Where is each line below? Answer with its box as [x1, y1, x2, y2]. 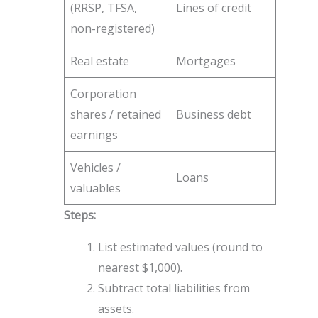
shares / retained [70, 106, 161, 123]
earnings [70, 127, 118, 143]
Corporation [70, 86, 136, 102]
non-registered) [70, 21, 155, 37]
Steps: [63, 207, 96, 224]
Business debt [175, 106, 251, 123]
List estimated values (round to [97, 239, 263, 256]
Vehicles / [70, 160, 121, 176]
